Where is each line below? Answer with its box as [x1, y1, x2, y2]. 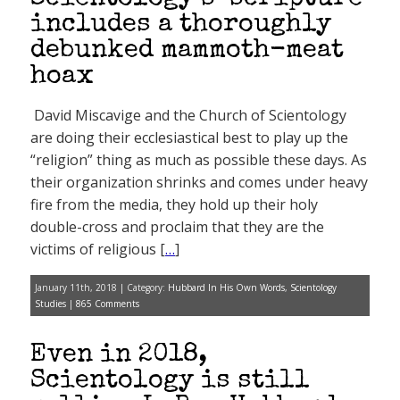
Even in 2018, [30, 343, 207, 369]
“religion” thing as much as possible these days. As [30, 150, 367, 170]
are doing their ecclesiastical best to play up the [30, 128, 348, 147]
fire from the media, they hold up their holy [30, 195, 318, 214]
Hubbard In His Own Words [168, 281, 285, 294]
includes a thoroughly [30, 12, 331, 38]
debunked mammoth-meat [30, 38, 344, 64]
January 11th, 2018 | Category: [35, 281, 168, 294]
